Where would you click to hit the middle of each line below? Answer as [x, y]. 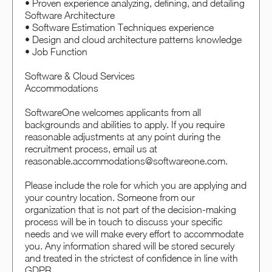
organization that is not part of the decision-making [131, 209]
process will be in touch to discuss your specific [124, 221]
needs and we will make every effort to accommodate [134, 233]
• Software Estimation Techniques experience [119, 27]
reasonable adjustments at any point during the [123, 136]
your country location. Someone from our [110, 197]
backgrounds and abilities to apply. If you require [125, 124]
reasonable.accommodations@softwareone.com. [126, 161]
